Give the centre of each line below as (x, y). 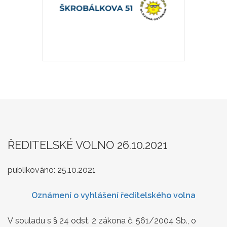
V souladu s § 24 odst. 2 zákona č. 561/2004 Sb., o (102, 220)
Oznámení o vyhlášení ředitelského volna (113, 195)
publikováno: (32, 170)
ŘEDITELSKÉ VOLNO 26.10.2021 (88, 145)
